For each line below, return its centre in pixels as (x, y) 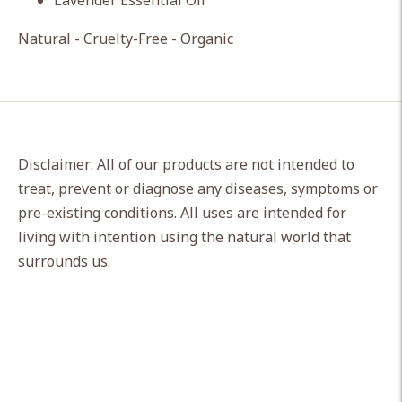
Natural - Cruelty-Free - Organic (126, 39)
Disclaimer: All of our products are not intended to (186, 164)
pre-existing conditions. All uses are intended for (182, 213)
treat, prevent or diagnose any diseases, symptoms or (198, 188)
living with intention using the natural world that (184, 237)
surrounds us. (64, 261)
